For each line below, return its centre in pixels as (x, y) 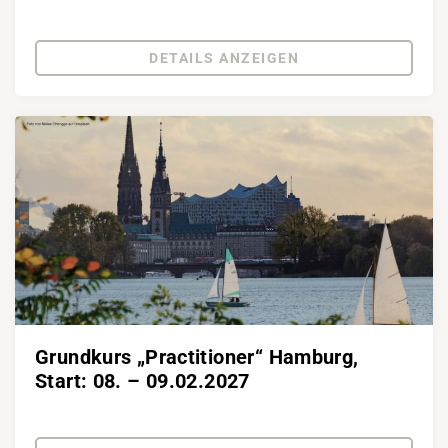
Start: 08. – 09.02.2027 (142, 381)
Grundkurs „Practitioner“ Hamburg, (197, 357)
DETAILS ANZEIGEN (224, 58)
